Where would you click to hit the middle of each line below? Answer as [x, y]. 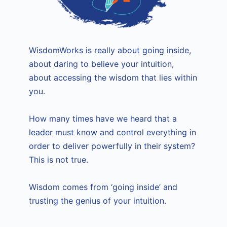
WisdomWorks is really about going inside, [110, 50]
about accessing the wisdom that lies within [113, 78]
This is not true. [59, 160]
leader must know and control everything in [113, 133]
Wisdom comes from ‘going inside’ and [103, 187]
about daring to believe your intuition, [102, 64]
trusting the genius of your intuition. [98, 201]
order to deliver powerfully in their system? [112, 146]
